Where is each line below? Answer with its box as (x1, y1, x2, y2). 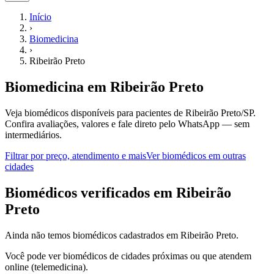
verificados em (77, 184, 176, 201)
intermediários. (5, 129, 62, 140)
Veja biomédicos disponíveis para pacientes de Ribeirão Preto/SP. (5, 107, 256, 118)
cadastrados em (117, 229, 180, 240)
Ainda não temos (5, 229, 73, 240)
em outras (206, 150, 246, 161)
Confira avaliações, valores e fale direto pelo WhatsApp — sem (5, 118, 250, 129)
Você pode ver (5, 250, 63, 261)
